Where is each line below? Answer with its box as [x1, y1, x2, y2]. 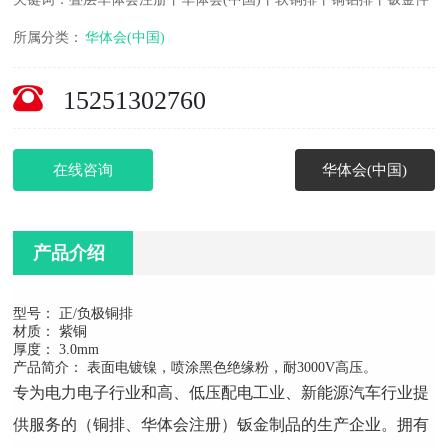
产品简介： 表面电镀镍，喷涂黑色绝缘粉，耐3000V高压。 [13, 360, 378, 376]
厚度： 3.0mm [13, 342, 100, 358]
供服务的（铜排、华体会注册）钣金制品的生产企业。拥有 [13, 416, 430, 434]
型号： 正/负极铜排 [13, 306, 134, 322]
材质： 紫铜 [13, 324, 88, 340]
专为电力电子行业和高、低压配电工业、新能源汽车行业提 [13, 384, 430, 402]
